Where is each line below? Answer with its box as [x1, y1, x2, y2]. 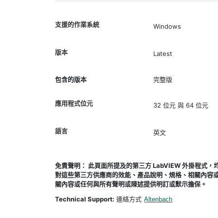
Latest [153, 50, 172, 58]
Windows [153, 22, 181, 30]
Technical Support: [55, 195, 115, 203]
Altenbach [144, 196, 173, 203]
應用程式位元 [55, 100, 93, 107]
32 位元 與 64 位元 [153, 101, 208, 109]
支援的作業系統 [55, 21, 100, 28]
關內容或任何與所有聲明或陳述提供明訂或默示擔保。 [55, 180, 207, 188]
